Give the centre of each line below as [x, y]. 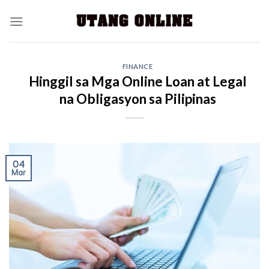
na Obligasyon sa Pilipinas [138, 99]
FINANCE [138, 66]
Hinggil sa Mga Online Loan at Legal [138, 81]
